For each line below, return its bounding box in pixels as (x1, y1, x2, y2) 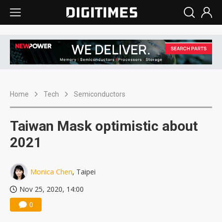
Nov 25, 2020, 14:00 (19, 184, 84, 194)
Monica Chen (30, 167, 72, 177)
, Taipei (72, 167, 96, 177)
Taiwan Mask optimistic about (10, 118, 198, 135)
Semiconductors (74, 90, 125, 99)
